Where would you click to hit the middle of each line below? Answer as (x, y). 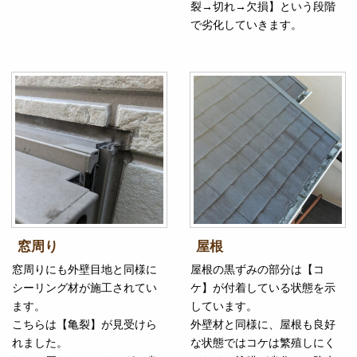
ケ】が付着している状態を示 (263, 287)
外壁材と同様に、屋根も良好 (263, 324)
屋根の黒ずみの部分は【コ (257, 269)
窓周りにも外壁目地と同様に (84, 269)
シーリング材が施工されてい (84, 287)
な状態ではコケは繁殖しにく (263, 342)
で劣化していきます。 (246, 25)
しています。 (224, 306)
